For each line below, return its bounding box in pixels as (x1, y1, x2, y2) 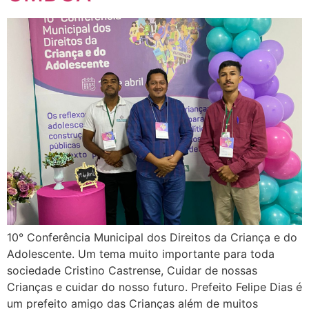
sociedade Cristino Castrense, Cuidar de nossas (7, 263, 257, 277)
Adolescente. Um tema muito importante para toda (7, 246, 275, 261)
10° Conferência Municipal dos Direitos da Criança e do (7, 230, 297, 244)
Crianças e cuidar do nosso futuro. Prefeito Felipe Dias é (7, 279, 302, 294)
